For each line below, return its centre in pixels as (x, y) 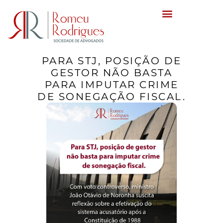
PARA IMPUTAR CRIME (111, 85)
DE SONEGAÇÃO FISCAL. (111, 97)
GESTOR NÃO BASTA (111, 73)
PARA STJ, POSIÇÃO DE (111, 61)
